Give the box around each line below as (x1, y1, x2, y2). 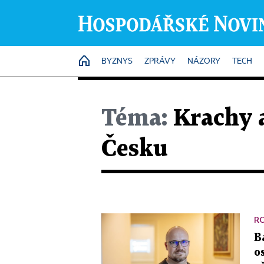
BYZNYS (101, 57, 133, 65)
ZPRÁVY (144, 57, 176, 65)
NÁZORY (187, 57, 220, 65)
